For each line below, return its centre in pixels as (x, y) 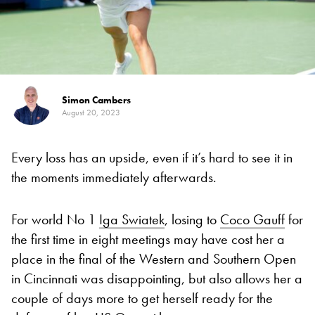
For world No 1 (55, 219)
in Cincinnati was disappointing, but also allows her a (157, 278)
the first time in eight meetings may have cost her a (148, 239)
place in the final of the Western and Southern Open (154, 258)
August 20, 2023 (91, 112)
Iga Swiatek (132, 219)
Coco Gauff (252, 219)
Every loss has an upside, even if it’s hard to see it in (152, 157)
